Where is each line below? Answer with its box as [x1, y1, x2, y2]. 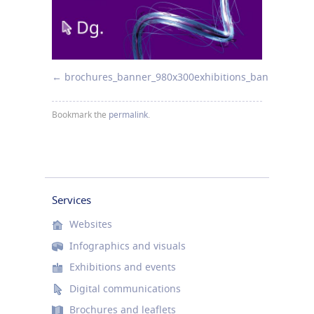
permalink [109, 109, 148, 121]
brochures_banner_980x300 [64, 69, 194, 83]
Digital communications [69, 281, 181, 295]
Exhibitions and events [69, 260, 176, 274]
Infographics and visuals [69, 238, 186, 252]
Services [52, 193, 91, 207]
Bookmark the [52, 109, 109, 121]
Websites [69, 217, 112, 231]
